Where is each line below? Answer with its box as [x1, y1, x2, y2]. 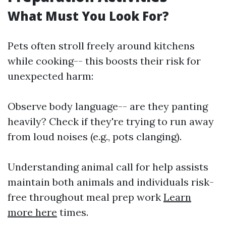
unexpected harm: [8, 70, 93, 82]
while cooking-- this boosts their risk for [8, 54, 201, 67]
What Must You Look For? [8, 8, 169, 24]
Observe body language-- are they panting [8, 100, 208, 112]
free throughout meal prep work [8, 191, 163, 203]
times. [57, 206, 88, 218]
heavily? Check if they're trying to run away [8, 115, 214, 128]
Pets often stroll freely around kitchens [8, 39, 195, 52]
